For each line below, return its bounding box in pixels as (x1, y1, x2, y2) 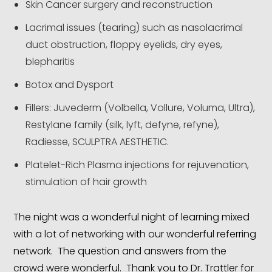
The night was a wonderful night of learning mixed (13, 210, 250, 225)
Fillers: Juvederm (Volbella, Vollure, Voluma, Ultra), (25, 101, 256, 115)
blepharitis (25, 55, 75, 69)
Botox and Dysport (25, 78, 114, 92)
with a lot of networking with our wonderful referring (13, 227, 257, 242)
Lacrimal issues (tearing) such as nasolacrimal (25, 21, 243, 35)
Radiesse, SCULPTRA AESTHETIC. (25, 135, 169, 149)
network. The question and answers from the (13, 244, 227, 259)
